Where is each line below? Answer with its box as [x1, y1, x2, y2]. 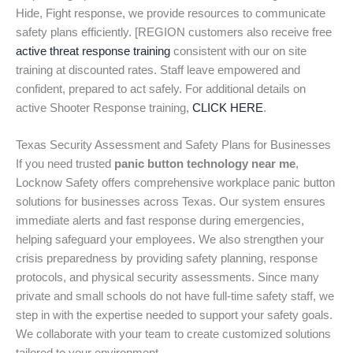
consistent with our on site [170, 44, 307, 58]
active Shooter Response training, [16, 101, 192, 114]
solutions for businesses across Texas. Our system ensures [16, 195, 325, 209]
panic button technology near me [114, 158, 295, 171]
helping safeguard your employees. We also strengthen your [16, 233, 324, 247]
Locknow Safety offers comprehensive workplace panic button [16, 176, 335, 190]
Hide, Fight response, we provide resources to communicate [16, 6, 325, 20]
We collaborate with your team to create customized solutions [16, 328, 331, 341]
